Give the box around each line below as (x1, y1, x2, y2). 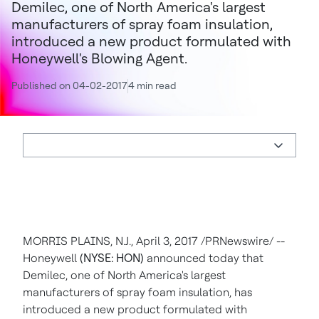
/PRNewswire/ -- (198, 234, 285, 248)
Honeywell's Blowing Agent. (11, 50, 187, 67)
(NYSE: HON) (80, 251, 144, 265)
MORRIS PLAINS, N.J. (23, 234, 131, 248)
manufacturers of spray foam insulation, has (23, 286, 252, 299)
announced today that (144, 251, 263, 265)
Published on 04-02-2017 (11, 80, 127, 91)
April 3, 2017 (136, 234, 198, 248)
